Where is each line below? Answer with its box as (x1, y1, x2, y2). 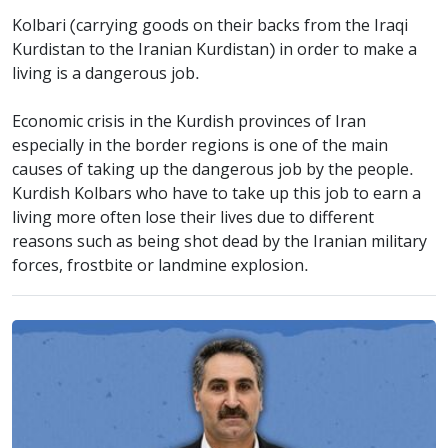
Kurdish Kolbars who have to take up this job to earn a (12, 184, 421, 205)
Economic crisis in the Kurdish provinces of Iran (12, 112, 366, 133)
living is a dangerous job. (12, 64, 200, 85)
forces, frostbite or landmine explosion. (12, 256, 309, 277)
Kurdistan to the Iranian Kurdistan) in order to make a (12, 40, 417, 61)
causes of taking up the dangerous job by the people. (12, 160, 414, 181)
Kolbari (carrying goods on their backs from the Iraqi (12, 16, 408, 37)
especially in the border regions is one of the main (12, 136, 388, 157)
